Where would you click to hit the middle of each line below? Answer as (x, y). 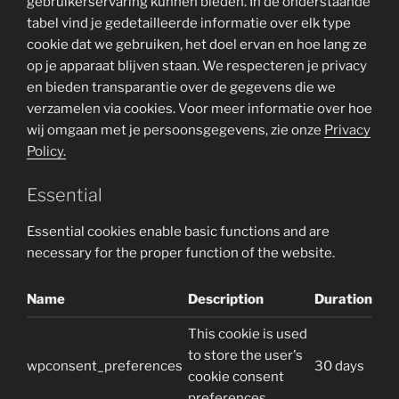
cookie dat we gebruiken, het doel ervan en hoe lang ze (197, 45)
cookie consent (236, 377)
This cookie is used (248, 334)
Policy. (46, 151)
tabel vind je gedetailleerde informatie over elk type (189, 23)
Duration (343, 299)
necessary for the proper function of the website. (181, 252)
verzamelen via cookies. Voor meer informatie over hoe (199, 109)
